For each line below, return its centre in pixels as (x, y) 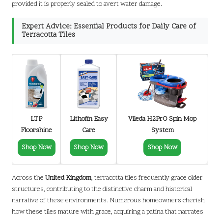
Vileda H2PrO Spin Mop (162, 119)
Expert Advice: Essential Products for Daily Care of (109, 27)
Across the (28, 178)
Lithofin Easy (89, 119)
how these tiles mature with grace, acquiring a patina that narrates (108, 212)
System (162, 131)
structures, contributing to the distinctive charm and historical (102, 190)
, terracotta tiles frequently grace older (147, 178)
